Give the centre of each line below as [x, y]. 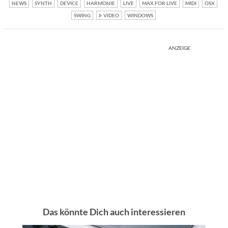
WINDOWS [140, 16]
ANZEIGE [179, 48]
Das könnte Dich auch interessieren [114, 212]
